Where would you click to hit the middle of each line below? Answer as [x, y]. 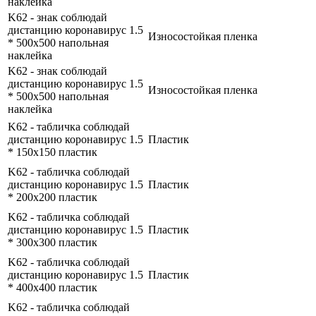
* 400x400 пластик [53, 288]
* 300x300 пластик [53, 243]
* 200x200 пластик [53, 197]
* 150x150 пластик [53, 152]
